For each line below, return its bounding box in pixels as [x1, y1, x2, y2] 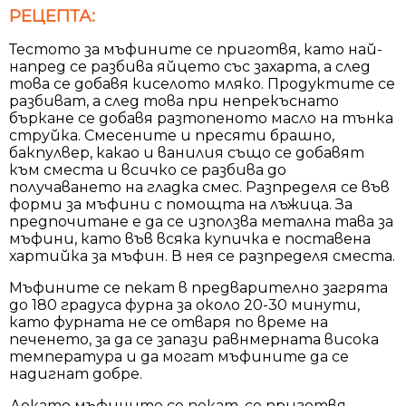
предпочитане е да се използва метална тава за [9, 212, 393, 230]
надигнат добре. [9, 364, 142, 382]
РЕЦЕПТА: [9, 5, 95, 26]
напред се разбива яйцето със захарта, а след [9, 57, 371, 75]
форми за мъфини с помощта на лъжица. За [9, 195, 353, 213]
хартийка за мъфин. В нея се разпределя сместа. [9, 246, 395, 265]
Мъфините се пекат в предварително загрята [9, 278, 388, 296]
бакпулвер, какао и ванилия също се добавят [9, 143, 364, 161]
